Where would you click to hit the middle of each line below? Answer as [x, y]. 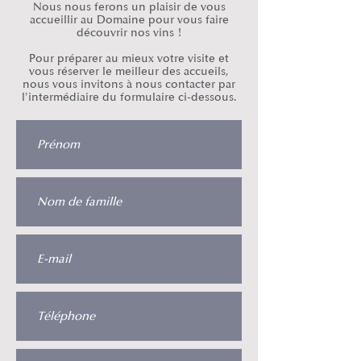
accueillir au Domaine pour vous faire [129, 20]
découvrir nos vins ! [129, 33]
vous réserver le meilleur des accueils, [129, 71]
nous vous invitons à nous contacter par [129, 84]
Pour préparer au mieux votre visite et [129, 58]
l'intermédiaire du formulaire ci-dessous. [129, 97]
